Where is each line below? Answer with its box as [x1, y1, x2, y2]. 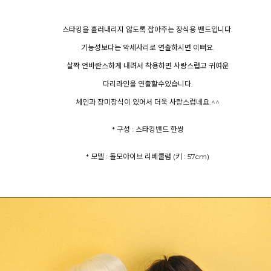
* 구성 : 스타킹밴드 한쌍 [111, 125, 184, 134]
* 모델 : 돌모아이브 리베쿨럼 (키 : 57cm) [86, 152, 209, 161]
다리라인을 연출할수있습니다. [102, 79, 193, 88]
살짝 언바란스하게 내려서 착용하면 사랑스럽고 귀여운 [67, 61, 229, 70]
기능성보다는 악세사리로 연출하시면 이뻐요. [80, 43, 215, 52]
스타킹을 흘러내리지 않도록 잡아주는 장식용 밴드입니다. [62, 25, 233, 34]
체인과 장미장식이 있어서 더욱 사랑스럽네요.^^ [76, 97, 220, 106]
